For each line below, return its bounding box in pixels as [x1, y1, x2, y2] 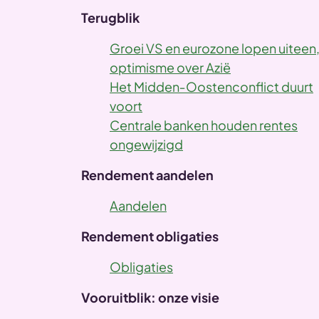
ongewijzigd [110, 136, 183, 153]
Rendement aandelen [81, 167, 214, 184]
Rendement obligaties [81, 228, 219, 245]
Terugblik [81, 9, 140, 26]
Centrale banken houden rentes [110, 117, 298, 134]
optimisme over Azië [110, 59, 231, 76]
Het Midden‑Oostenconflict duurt [110, 78, 313, 95]
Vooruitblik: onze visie [81, 289, 219, 306]
